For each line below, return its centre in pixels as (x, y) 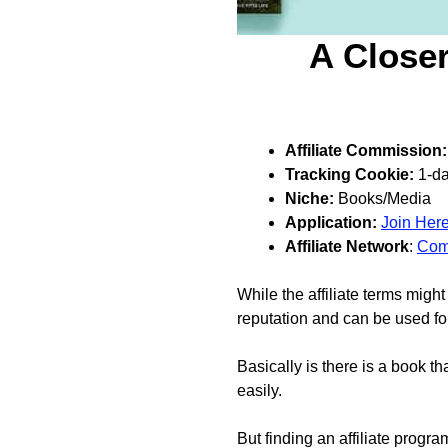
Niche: (309, 198)
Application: (331, 222)
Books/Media (382, 198)
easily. (259, 390)
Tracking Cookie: (349, 174)
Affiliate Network (347, 246)
